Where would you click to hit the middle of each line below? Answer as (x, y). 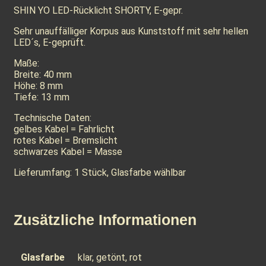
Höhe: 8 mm (38, 86)
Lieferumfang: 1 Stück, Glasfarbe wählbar (100, 173)
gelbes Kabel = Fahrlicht (64, 129)
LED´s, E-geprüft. (50, 43)
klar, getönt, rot (110, 257)
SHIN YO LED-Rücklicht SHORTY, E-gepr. (98, 11)
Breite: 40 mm (43, 75)
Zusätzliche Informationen (105, 220)
